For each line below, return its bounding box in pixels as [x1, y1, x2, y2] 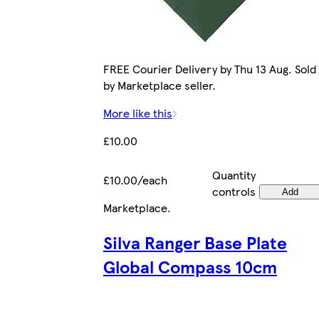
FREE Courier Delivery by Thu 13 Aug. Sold [103, 61, 316, 78]
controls [212, 183, 256, 200]
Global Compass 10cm [103, 254, 277, 279]
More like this [103, 105, 172, 122]
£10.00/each [103, 172, 167, 189]
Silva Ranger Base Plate [103, 230, 287, 255]
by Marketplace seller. [103, 77, 216, 94]
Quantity [212, 167, 256, 184]
